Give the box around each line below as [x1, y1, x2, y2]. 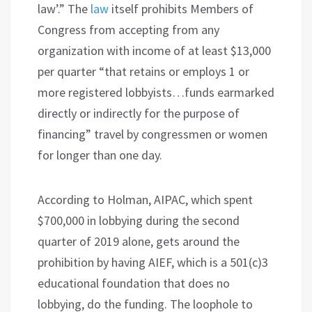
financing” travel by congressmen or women [38, 125, 267, 142]
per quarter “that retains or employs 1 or [38, 63, 249, 79]
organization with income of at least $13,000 [38, 42, 271, 58]
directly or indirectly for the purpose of [38, 104, 240, 121]
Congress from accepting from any [38, 21, 219, 38]
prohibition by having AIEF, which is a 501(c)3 [38, 253, 268, 270]
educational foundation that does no [38, 274, 230, 291]
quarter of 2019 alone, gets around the [38, 233, 240, 249]
